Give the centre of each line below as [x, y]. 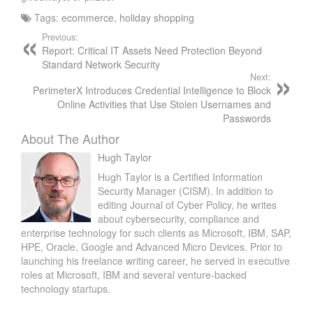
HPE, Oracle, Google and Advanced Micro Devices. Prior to [152, 247]
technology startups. [66, 289]
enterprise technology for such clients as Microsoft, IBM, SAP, [156, 233]
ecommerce [88, 18]
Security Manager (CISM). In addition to [185, 191]
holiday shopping [157, 18]
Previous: [60, 37]
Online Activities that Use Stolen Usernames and [164, 104]
